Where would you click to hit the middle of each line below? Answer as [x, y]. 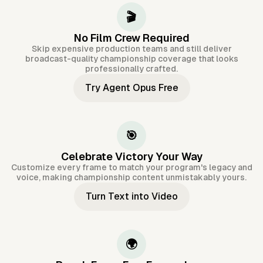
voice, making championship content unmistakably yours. [131, 178]
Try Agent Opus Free [131, 88]
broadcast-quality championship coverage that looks [131, 59]
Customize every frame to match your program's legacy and [131, 168]
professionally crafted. [131, 69]
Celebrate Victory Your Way [131, 157]
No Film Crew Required [131, 38]
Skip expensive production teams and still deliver [131, 49]
